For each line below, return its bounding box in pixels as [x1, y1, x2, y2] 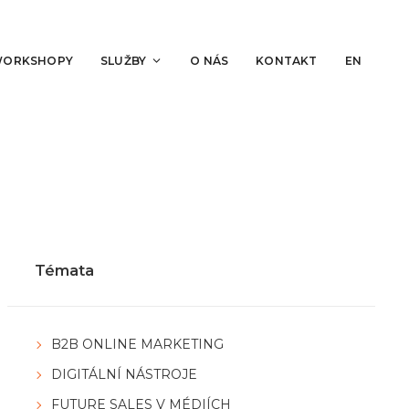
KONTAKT [256, 53, 318, 68]
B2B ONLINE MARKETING [51, 336, 225, 353]
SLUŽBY [100, 53, 147, 68]
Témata [34, 262, 94, 280]
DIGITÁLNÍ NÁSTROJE [51, 366, 198, 383]
